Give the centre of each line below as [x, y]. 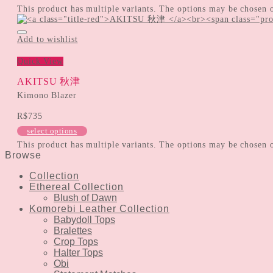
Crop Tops [76, 241]
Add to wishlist [48, 39]
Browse [23, 155]
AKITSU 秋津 [49, 81]
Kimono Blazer [47, 95]
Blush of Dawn [85, 197]
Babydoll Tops [84, 219]
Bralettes [73, 230]
